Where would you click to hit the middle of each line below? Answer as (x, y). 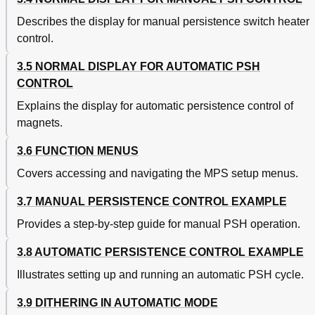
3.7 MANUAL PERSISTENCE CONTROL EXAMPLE (152, 202)
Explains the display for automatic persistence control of (155, 106)
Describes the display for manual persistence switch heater (163, 22)
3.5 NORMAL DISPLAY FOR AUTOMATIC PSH (139, 67)
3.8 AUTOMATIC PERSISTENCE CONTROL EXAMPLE (160, 252)
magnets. (40, 123)
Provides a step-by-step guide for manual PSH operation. (159, 224)
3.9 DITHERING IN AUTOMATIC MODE (117, 303)
